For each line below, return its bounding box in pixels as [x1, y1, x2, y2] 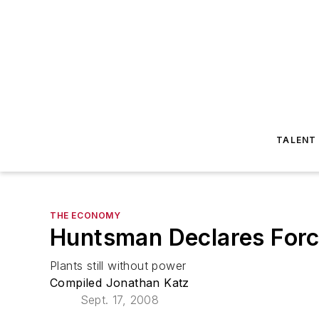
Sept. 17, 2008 [80, 293, 159, 307]
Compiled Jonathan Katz [50, 276, 189, 290]
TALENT [276, 135, 317, 145]
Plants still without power [50, 258, 187, 273]
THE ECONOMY [50, 210, 121, 221]
